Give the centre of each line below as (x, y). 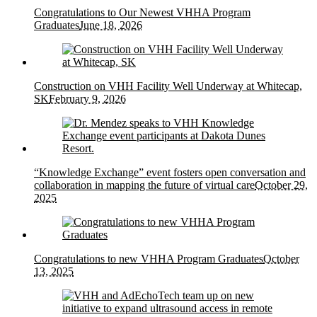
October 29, (281, 185)
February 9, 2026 (87, 98)
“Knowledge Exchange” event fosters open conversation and (170, 172)
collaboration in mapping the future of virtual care (144, 185)
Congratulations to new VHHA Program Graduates (149, 258)
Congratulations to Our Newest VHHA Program (142, 12)
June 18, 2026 (111, 25)
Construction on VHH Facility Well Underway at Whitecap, (168, 86)
